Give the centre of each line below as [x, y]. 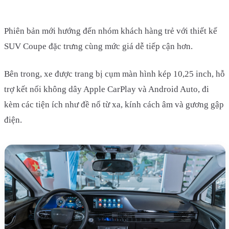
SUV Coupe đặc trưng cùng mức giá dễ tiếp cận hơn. [98, 46]
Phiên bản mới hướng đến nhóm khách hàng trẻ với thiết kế [111, 31]
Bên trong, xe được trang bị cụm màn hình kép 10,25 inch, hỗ [114, 74]
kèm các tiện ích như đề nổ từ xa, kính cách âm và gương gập [114, 104]
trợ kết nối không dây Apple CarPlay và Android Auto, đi [107, 89]
